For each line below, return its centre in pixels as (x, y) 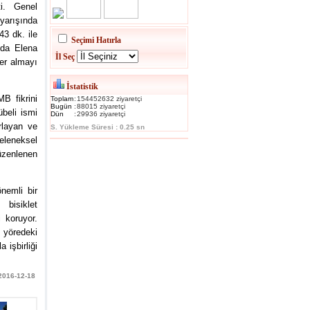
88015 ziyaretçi (101, 106)
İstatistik (81, 86)
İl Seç (65, 57)
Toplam (62, 99)
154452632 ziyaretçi (109, 99)
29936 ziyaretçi (101, 114)
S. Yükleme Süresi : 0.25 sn (98, 127)
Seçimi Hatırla (96, 40)
